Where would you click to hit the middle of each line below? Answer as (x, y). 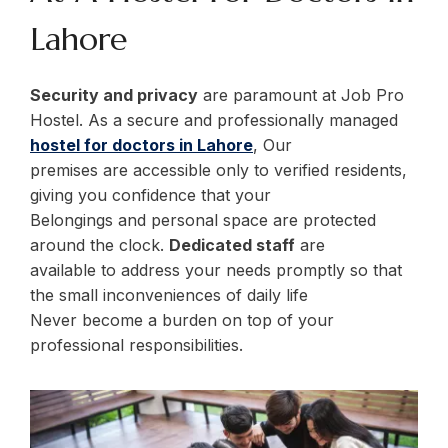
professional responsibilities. (136, 345)
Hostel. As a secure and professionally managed (214, 120)
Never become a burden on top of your (182, 320)
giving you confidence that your (150, 195)
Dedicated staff (232, 245)
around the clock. (99, 245)
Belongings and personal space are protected (203, 220)
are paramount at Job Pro (301, 95)
